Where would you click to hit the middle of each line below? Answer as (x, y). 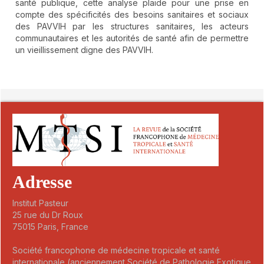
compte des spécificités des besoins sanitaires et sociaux (132, 14)
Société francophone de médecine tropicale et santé (116, 250)
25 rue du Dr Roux (48, 214)
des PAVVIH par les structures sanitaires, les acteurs (132, 26)
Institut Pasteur (40, 203)
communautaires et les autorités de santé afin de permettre (132, 38)
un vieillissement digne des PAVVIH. (84, 49)
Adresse (42, 181)
